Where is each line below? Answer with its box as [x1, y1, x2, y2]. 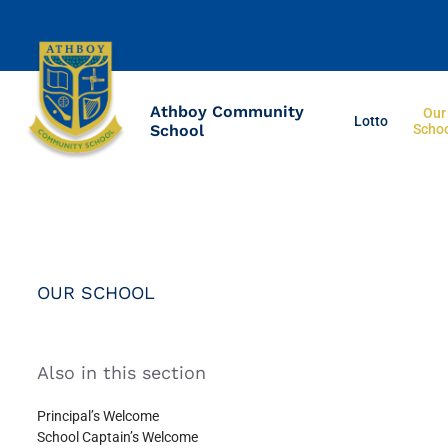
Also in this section [37, 361, 206, 383]
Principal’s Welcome [37, 407, 159, 424]
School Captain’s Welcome [37, 428, 198, 445]
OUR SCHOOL [37, 281, 155, 303]
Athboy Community [150, 102, 304, 122]
